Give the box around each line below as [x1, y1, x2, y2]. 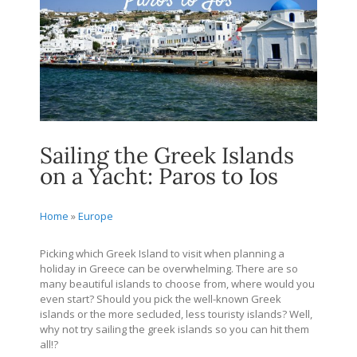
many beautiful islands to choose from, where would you [40, 276, 315, 291]
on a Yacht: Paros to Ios [40, 161, 278, 190]
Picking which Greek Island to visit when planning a [40, 245, 284, 261]
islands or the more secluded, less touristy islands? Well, [40, 306, 312, 321]
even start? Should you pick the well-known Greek [40, 291, 281, 306]
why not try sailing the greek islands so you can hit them [40, 321, 309, 336]
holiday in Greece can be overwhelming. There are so [40, 261, 298, 276]
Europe [78, 208, 113, 223]
